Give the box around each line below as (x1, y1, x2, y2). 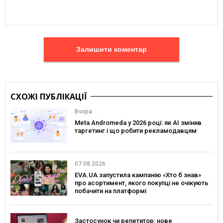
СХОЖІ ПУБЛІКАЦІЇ (10, 91, 87, 102)
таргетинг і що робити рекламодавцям (75, 126, 197, 134)
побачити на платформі (75, 187, 146, 195)
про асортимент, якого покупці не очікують (75, 179, 209, 187)
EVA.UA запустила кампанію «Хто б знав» (75, 171, 201, 179)
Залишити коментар (114, 45, 147, 54)
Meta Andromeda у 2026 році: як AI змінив (75, 118, 202, 126)
